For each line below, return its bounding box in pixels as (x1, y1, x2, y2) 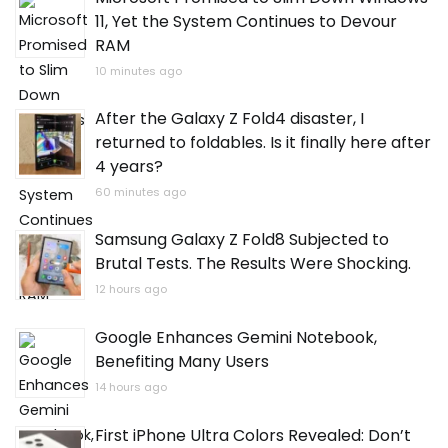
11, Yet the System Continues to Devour (95, 10, 397, 34)
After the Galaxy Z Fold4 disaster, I (95, 107, 364, 131)
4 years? (95, 155, 163, 179)
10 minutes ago (95, 63, 182, 80)
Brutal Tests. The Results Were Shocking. (95, 252, 411, 276)
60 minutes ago (95, 184, 186, 201)
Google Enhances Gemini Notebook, (95, 326, 377, 350)
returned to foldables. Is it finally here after (95, 131, 431, 155)
